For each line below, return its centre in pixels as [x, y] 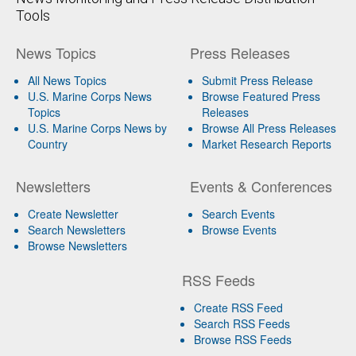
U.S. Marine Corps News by [97, 128]
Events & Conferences [261, 186]
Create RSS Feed [239, 307]
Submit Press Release [257, 80]
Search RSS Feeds [242, 323]
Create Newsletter [73, 213]
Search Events [238, 213]
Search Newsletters [77, 229]
